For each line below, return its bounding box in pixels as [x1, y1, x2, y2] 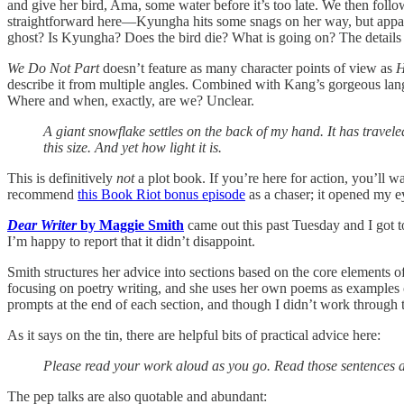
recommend [7, 187, 78, 203]
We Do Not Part [7, 60, 99, 77]
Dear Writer [7, 217, 80, 234]
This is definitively [7, 170, 116, 187]
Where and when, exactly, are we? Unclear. [7, 93, 254, 109]
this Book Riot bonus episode [78, 187, 245, 203]
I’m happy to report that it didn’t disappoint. [7, 234, 255, 250]
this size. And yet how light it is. [43, 140, 222, 156]
